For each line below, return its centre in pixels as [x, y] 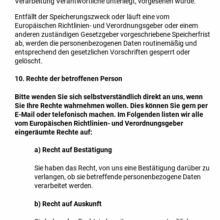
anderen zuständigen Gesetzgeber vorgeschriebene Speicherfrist [112, 34]
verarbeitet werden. [64, 186]
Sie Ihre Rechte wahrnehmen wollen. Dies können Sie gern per [111, 105]
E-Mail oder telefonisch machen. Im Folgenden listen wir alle [109, 114]
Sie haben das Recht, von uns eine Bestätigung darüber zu [122, 168]
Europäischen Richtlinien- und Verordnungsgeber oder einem [106, 25]
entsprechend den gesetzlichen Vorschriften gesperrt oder [102, 52]
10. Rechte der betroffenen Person [69, 79]
